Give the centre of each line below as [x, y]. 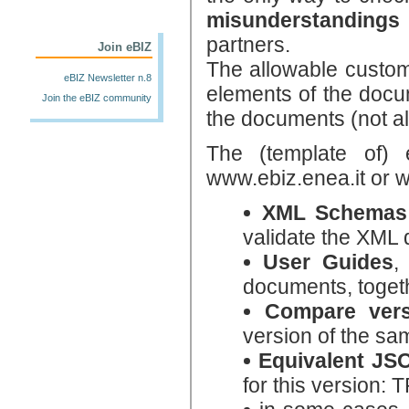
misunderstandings [303, 20]
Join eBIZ [125, 47]
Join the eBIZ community [97, 97]
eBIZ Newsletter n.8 [108, 77]
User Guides [328, 262]
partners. [248, 45]
